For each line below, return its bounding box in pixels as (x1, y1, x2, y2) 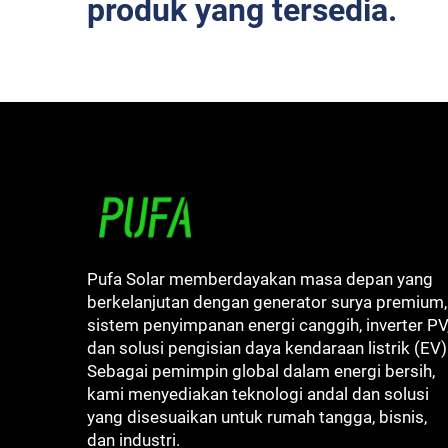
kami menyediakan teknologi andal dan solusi (87, 384, 429, 404)
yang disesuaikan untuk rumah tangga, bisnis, (87, 407, 427, 427)
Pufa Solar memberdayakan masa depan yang (87, 269, 433, 289)
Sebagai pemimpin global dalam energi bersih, (87, 361, 435, 381)
